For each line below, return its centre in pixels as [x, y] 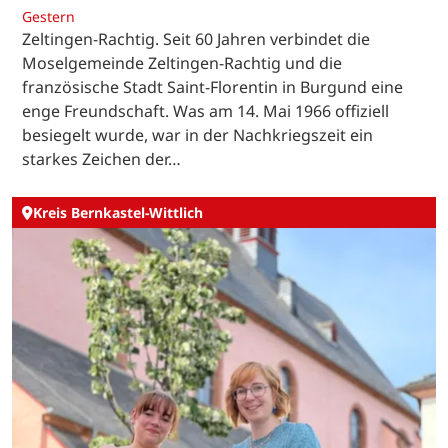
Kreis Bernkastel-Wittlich [118, 213]
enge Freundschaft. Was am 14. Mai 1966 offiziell [205, 110]
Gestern [48, 16]
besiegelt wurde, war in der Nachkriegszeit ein [197, 134]
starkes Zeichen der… [101, 158]
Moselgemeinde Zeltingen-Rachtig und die [182, 62]
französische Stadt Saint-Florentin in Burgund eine [212, 86]
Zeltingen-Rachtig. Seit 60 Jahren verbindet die [196, 38]
